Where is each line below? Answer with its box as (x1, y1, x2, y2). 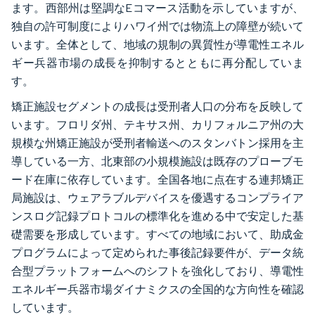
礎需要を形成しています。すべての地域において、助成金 (11, 227, 304, 241)
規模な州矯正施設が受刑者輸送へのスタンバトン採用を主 (11, 136, 304, 150)
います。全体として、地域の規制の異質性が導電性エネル (11, 37, 304, 51)
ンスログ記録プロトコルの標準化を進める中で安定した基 (11, 209, 304, 223)
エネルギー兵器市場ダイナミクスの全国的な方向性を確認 (11, 282, 304, 296)
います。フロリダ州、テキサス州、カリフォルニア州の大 (11, 117, 304, 131)
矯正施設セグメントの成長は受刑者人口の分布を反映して (11, 99, 304, 113)
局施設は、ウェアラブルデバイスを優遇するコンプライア (11, 191, 304, 205)
